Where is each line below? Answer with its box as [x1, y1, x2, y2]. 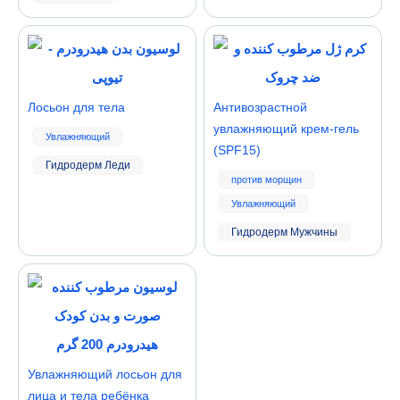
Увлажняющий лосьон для [28, 367, 182, 381]
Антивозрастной [213, 100, 307, 114]
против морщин [231, 174, 302, 185]
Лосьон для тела [28, 100, 125, 114]
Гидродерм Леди [46, 159, 130, 171]
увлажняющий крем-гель [213, 121, 359, 136]
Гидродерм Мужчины [231, 226, 337, 238]
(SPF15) [213, 143, 261, 157]
